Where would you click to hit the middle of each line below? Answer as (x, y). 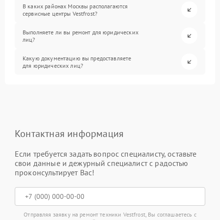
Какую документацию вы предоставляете (77, 58)
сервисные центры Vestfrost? (60, 13)
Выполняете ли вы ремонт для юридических (81, 32)
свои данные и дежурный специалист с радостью (102, 163)
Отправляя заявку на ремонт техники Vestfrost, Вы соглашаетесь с (110, 214)
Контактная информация (69, 134)
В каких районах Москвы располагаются (75, 6)
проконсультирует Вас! (55, 172)
